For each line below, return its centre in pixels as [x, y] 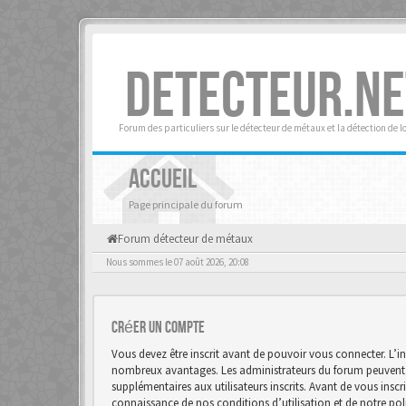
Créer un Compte [158, 328]
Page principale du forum [186, 204]
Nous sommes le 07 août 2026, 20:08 [178, 262]
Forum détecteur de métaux [185, 239]
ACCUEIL [163, 179]
